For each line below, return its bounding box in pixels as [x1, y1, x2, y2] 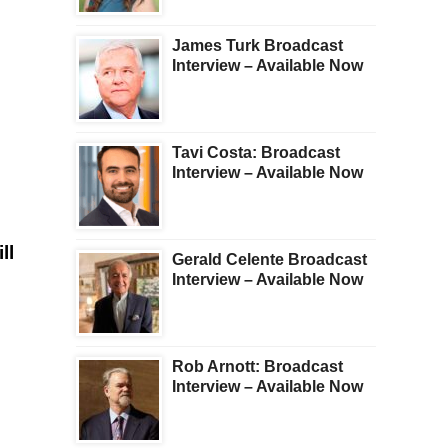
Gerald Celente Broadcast [172, 251, 367, 269]
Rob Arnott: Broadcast [172, 358, 343, 376]
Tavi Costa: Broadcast [172, 144, 340, 162]
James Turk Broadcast [172, 37, 343, 55]
